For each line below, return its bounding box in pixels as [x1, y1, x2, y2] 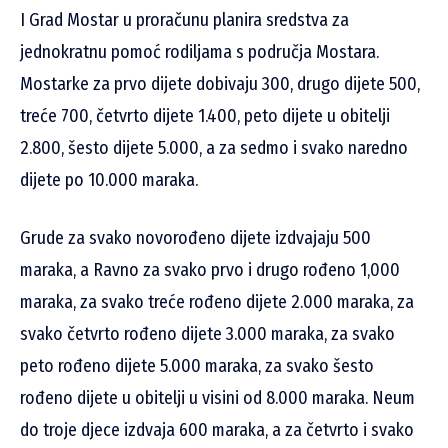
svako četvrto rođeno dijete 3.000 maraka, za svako [20, 323, 395, 346]
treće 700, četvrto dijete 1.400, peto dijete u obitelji [20, 105, 390, 128]
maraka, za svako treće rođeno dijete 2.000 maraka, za [20, 291, 414, 314]
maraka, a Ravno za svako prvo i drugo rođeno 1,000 [20, 259, 400, 282]
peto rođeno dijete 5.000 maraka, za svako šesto [20, 355, 374, 378]
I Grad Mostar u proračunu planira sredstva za [20, 9, 349, 32]
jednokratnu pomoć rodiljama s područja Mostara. [20, 41, 379, 64]
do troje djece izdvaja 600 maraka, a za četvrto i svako [20, 419, 414, 442]
